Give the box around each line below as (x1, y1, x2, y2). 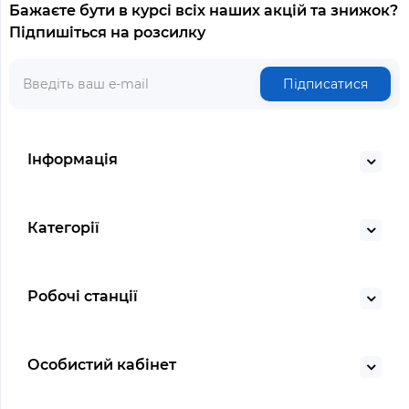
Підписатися (283, 75, 368, 92)
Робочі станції (27, 287, 138, 305)
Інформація (27, 150, 118, 168)
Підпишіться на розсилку (9, 23, 205, 41)
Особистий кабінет (27, 355, 176, 373)
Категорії (27, 218, 100, 236)
